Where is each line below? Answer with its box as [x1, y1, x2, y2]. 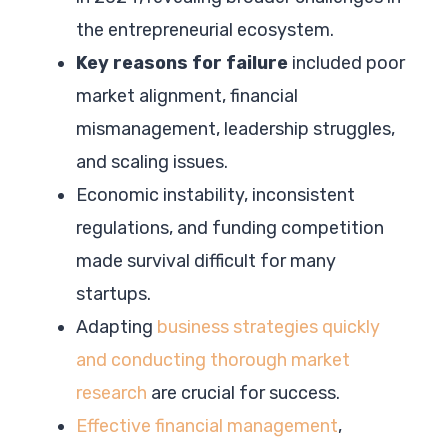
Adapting [76, 315, 157, 338]
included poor [288, 51, 405, 74]
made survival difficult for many [76, 249, 336, 272]
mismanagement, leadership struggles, [76, 117, 395, 140]
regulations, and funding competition [76, 216, 384, 239]
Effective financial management [76, 414, 338, 437]
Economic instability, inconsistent [76, 183, 355, 206]
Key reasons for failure [76, 51, 288, 74]
